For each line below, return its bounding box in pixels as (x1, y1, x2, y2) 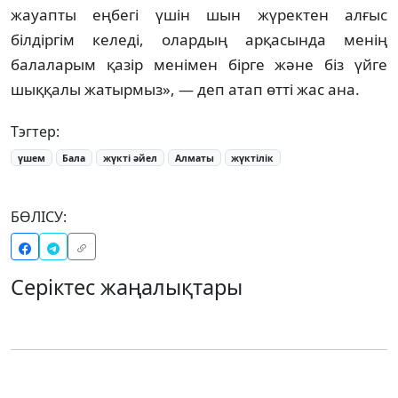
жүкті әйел (103, 151, 158, 164)
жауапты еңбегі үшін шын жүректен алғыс (11, 4, 387, 25)
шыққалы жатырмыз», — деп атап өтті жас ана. (11, 78, 360, 99)
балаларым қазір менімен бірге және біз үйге (11, 53, 387, 75)
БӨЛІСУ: (11, 207, 67, 227)
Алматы (174, 151, 214, 164)
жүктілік (231, 151, 275, 164)
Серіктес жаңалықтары (11, 273, 243, 302)
